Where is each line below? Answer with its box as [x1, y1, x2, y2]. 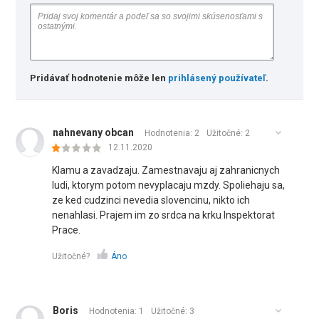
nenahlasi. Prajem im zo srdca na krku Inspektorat [52, 209, 276, 221]
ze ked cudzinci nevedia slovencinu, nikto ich [52, 194, 251, 206]
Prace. [52, 224, 81, 236]
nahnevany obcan [53, 127, 135, 138]
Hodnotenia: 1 [89, 306, 145, 316]
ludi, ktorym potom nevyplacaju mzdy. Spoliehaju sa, [52, 179, 286, 191]
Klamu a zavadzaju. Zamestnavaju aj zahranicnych [52, 164, 281, 176]
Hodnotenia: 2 [145, 128, 200, 138]
